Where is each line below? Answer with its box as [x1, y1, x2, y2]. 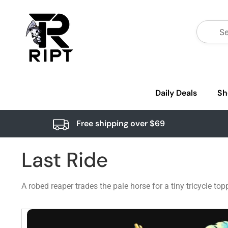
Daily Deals [155, 88, 197, 98]
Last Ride [21, 147, 108, 173]
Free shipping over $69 [76, 118, 165, 129]
